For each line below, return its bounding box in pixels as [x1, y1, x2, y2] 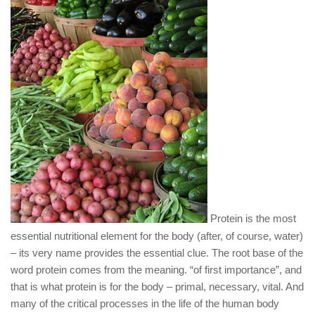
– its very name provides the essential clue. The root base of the [11, 246, 303, 259]
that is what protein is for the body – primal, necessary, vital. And [11, 280, 304, 292]
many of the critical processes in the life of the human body [11, 297, 279, 309]
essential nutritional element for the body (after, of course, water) [11, 229, 303, 242]
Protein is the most [207, 212, 296, 225]
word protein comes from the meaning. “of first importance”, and [11, 263, 302, 276]
